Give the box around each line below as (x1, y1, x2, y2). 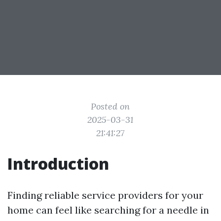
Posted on (91, 101, 130, 112)
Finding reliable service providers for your (7, 189, 203, 201)
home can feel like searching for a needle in (7, 204, 209, 216)
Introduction (7, 153, 109, 174)
